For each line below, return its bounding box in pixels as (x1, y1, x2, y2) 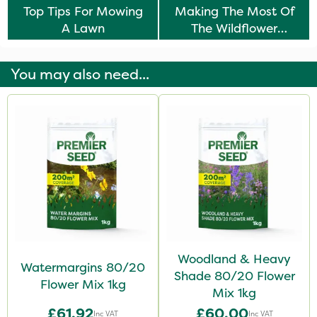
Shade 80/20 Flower (173, 267, 295, 284)
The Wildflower (191, 20, 277, 37)
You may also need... (11, 64, 149, 84)
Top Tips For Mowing (23, 3, 143, 20)
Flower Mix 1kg (40, 276, 126, 293)
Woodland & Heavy (178, 250, 291, 267)
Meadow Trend (190, 37, 278, 54)
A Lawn (61, 20, 105, 37)
